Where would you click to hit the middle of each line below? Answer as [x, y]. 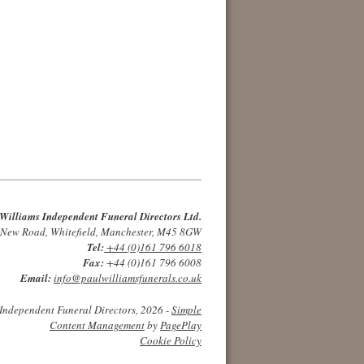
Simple [186, 310]
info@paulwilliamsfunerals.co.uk [128, 278]
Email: [36, 278]
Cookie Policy [171, 340]
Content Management [97, 325]
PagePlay [181, 325]
